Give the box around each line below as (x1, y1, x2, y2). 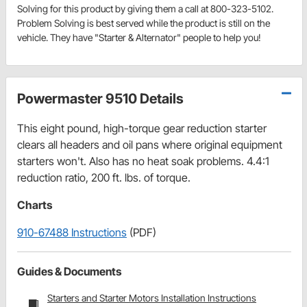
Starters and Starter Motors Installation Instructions (47, 291, 256, 304)
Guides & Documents (17, 264, 121, 278)
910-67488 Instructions (17, 225, 127, 239)
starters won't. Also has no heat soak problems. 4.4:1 (17, 153, 269, 168)
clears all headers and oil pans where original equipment (17, 137, 282, 151)
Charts (17, 197, 52, 212)
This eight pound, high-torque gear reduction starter (17, 121, 267, 135)
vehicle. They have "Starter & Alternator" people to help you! (17, 31, 261, 43)
